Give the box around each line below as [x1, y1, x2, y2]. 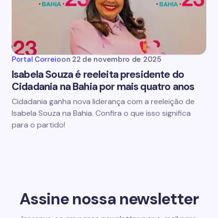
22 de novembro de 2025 [72, 54, 162, 64]
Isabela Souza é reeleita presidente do [12, 67, 184, 81]
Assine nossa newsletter [19, 188, 199, 209]
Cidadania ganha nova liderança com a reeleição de [12, 96, 195, 107]
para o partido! [12, 119, 65, 130]
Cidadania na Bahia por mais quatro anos [12, 79, 195, 93]
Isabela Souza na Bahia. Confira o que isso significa [12, 108, 191, 118]
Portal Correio [12, 54, 61, 64]
